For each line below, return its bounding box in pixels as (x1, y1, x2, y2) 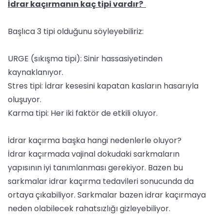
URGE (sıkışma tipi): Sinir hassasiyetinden (8, 53, 163, 64)
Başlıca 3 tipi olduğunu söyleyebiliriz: (8, 26, 144, 37)
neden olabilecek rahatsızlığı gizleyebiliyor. (8, 203, 170, 214)
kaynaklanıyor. (8, 67, 65, 78)
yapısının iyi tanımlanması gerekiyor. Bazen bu (8, 162, 183, 173)
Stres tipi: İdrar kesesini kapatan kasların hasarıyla (8, 80, 199, 91)
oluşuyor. (8, 94, 41, 105)
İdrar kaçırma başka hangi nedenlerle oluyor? (8, 135, 182, 146)
